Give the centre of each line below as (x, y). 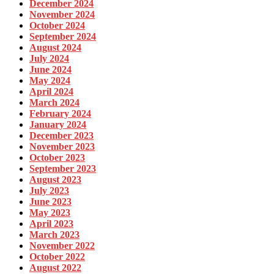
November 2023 (62, 147)
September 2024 (63, 37)
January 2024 (58, 125)
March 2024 (54, 103)
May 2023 (50, 213)
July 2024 (49, 59)
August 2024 (55, 48)
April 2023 (51, 224)
